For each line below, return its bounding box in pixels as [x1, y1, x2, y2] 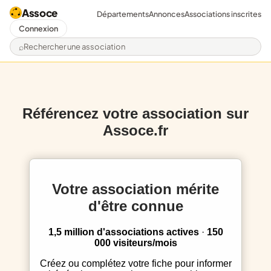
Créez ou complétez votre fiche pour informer [39, 258, 47, 269]
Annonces [149, 8, 184, 19]
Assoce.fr [103, 122, 168, 139]
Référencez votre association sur [22, 105, 249, 122]
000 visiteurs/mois [94, 238, 177, 249]
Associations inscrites [184, 8, 261, 19]
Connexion [19, 24, 58, 33]
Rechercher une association [18, 45, 145, 59]
